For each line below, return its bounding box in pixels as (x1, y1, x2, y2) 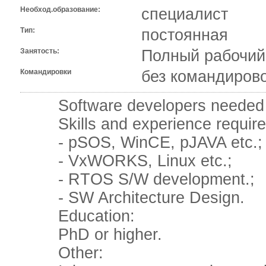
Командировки (20, 68, 71, 77)
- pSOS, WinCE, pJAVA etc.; (20, 134, 262, 152)
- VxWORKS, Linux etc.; (20, 152, 232, 170)
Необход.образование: (20, 5, 100, 14)
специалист (141, 5, 228, 24)
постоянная (141, 26, 228, 45)
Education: (20, 207, 135, 226)
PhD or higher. (20, 226, 162, 244)
